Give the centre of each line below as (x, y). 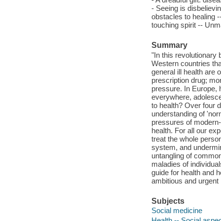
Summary (169, 45)
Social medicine (177, 211)
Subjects (168, 201)
